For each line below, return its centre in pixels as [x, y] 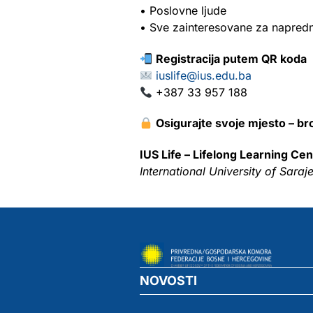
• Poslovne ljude [183, 10]
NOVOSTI [168, 280]
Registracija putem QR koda [232, 59]
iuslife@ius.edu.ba [204, 75]
